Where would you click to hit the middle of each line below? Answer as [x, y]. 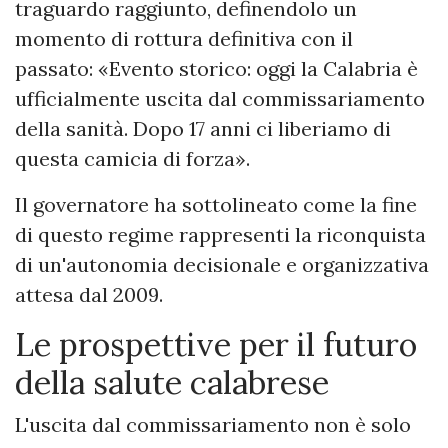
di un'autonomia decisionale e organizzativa [222, 265]
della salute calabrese [172, 383]
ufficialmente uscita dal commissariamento [220, 99]
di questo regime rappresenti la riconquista [220, 235]
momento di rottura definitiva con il [184, 39]
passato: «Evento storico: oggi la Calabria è [216, 69]
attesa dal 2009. [89, 295]
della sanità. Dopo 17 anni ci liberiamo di [203, 129]
